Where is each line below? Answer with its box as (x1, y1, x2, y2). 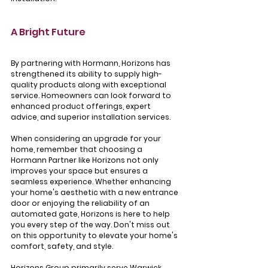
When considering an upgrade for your (11, 133, 163, 144)
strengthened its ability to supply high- (11, 69, 162, 80)
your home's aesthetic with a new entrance (11, 187, 180, 198)
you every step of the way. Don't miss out (11, 220, 172, 230)
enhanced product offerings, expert (11, 101, 153, 112)
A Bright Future (11, 25, 86, 39)
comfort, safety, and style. (11, 241, 113, 252)
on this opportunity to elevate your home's (11, 230, 179, 241)
